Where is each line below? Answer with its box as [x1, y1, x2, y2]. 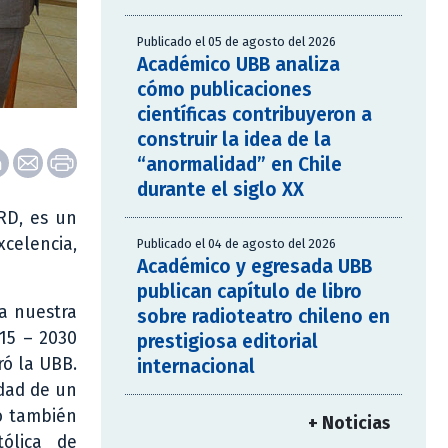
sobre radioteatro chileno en [137, 305, 390, 329]
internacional [137, 355, 255, 379]
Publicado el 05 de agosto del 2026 [137, 34, 336, 50]
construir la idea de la [137, 128, 331, 152]
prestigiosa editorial [137, 330, 318, 354]
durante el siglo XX [137, 178, 304, 202]
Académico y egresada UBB [137, 255, 372, 279]
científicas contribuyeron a [137, 103, 372, 127]
